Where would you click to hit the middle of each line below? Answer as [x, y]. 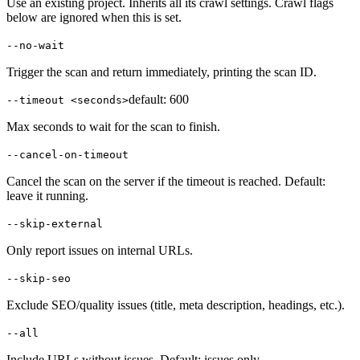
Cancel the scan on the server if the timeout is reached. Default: [166, 182]
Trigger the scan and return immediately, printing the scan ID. [162, 72]
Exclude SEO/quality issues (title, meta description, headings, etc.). [176, 305]
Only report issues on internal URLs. [100, 251]
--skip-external [55, 224]
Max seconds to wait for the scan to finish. [113, 127]
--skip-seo [39, 279]
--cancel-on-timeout [67, 155]
